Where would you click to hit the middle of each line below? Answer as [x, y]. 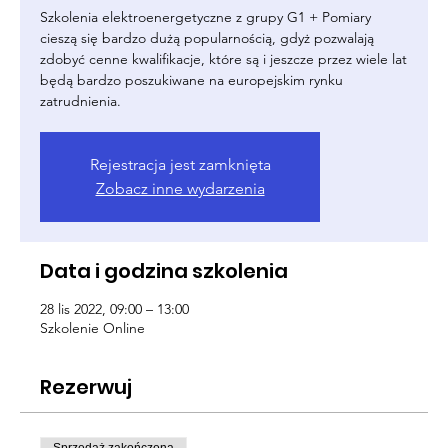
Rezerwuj [86, 387]
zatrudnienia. [80, 101]
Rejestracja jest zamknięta [180, 164]
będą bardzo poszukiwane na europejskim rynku [191, 80]
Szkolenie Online [92, 328]
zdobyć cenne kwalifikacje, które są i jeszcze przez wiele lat [223, 59]
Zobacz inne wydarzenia [180, 188]
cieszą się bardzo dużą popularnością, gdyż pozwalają [207, 38]
